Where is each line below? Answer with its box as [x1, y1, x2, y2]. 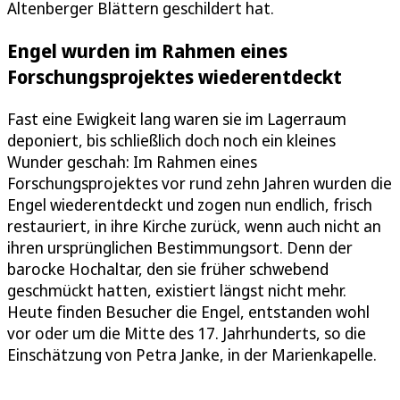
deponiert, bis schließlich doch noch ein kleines [7, 129, 336, 151]
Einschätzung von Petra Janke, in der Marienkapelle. [7, 343, 377, 365]
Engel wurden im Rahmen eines [7, 37, 287, 63]
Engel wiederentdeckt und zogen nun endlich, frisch [7, 193, 372, 215]
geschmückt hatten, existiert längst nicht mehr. [7, 279, 346, 301]
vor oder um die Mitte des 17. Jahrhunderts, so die [7, 321, 366, 344]
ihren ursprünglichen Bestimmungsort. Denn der [7, 236, 353, 258]
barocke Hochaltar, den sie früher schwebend [7, 257, 329, 279]
